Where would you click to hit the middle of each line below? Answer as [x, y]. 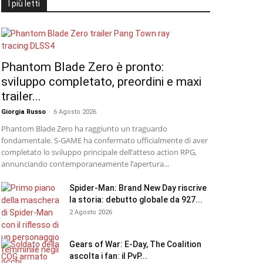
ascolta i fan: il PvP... [108, 256]
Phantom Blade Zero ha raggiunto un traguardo [84, 129]
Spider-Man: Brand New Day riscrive [138, 188]
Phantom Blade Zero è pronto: [82, 67]
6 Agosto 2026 [75, 112]
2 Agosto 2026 [91, 212]
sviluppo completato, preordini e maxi [101, 82]
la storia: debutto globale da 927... [136, 200]
